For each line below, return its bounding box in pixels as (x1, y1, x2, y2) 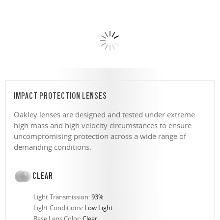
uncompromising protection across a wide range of (14, 131, 186, 141)
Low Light (84, 203, 113, 212)
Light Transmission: (33, 192, 91, 201)
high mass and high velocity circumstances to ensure (14, 120, 192, 130)
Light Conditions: (33, 203, 84, 212)
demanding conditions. (14, 141, 91, 152)
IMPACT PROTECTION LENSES (14, 90, 107, 101)
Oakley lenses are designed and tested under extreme (14, 109, 195, 119)
